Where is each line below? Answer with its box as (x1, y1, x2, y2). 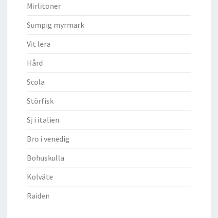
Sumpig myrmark (27, 19, 84, 30)
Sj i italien (27, 114, 59, 125)
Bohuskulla (27, 152, 64, 163)
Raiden (27, 190, 50, 200)
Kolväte (27, 171, 53, 182)
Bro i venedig (27, 133, 70, 144)
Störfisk (27, 95, 54, 106)
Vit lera (27, 38, 51, 49)
